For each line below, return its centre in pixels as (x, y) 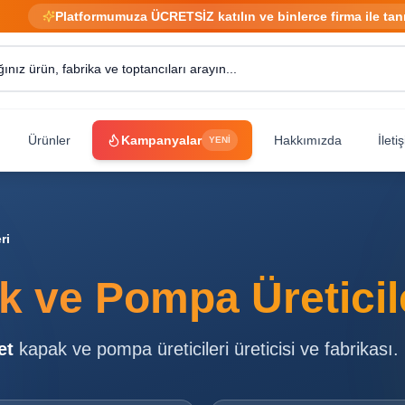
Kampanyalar (161, 140)
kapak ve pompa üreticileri (124, 349)
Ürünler (49, 140)
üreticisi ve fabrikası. (314, 349)
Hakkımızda (308, 140)
